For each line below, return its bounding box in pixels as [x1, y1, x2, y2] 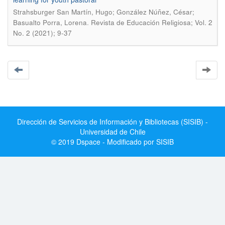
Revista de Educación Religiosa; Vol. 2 [91, 18, 212, 27]
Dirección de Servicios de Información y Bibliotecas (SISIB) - [17, 117, 208, 127]
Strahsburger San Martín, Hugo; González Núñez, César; [13, 7, 194, 17]
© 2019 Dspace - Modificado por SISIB [51, 137, 174, 147]
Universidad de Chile [79, 127, 146, 137]
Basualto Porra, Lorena [13, 18, 87, 27]
